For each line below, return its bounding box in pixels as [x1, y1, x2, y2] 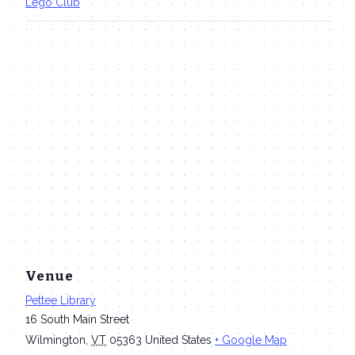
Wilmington [25, 333, 86, 346]
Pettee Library [25, 293, 96, 307]
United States [145, 333, 212, 346]
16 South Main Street [25, 312, 129, 326]
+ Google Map [215, 333, 287, 346]
